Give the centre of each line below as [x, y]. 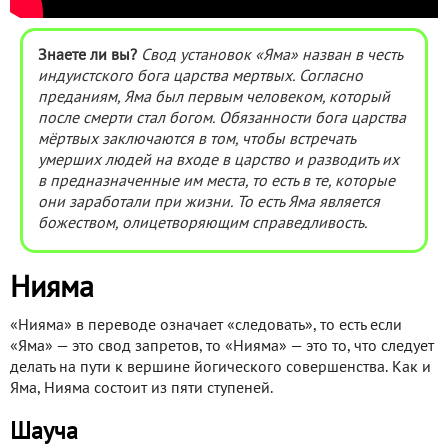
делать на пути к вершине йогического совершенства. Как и [220, 368]
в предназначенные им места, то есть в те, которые [216, 182]
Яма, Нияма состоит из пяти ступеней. [141, 389]
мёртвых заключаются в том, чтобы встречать [196, 140]
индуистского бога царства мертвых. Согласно [200, 77]
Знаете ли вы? [87, 56]
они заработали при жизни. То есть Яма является [209, 203]
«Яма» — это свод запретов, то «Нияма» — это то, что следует [222, 347]
